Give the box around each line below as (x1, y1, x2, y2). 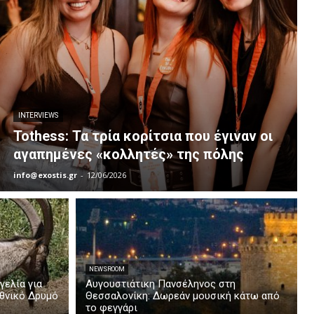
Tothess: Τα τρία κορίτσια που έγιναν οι (13, 128, 273, 145)
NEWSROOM (88, 266, 125, 273)
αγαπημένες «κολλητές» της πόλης (13, 146, 244, 163)
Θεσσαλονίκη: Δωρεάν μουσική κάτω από (85, 289, 280, 303)
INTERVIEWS (18, 111, 58, 120)
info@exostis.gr (13, 170, 77, 181)
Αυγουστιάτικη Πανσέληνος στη (85, 278, 235, 291)
